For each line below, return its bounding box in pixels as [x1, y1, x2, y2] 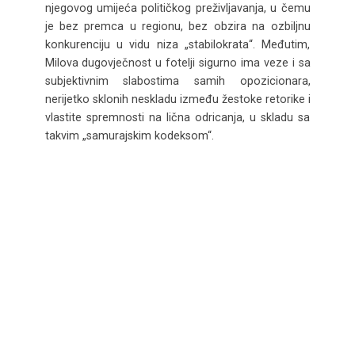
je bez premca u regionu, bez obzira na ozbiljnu [44, 20, 311, 33]
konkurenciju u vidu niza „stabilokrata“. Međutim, [44, 38, 311, 52]
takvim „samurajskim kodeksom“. [44, 129, 214, 143]
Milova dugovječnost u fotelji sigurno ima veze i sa [44, 56, 311, 70]
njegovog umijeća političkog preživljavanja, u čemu [44, 2, 311, 15]
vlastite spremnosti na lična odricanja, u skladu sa [44, 111, 311, 124]
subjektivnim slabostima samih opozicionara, [44, 74, 311, 88]
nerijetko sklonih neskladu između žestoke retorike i [44, 93, 311, 106]
